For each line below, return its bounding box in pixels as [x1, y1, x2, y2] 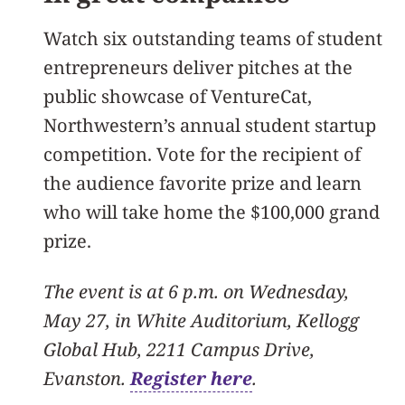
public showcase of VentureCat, [43, 83, 312, 108]
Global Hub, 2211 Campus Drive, [43, 336, 315, 362]
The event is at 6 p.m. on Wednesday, [43, 278, 349, 304]
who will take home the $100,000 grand [43, 199, 380, 224]
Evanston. [43, 365, 130, 391]
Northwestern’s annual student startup [43, 112, 376, 137]
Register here [130, 365, 252, 391]
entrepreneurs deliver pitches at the [43, 54, 353, 80]
